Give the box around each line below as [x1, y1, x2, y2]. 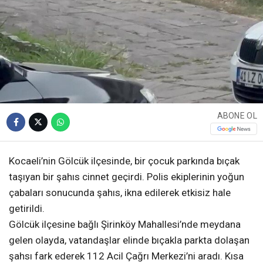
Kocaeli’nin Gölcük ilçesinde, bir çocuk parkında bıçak [9, 155, 240, 167]
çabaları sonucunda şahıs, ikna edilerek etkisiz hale [9, 187, 231, 199]
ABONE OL [217, 110, 257, 120]
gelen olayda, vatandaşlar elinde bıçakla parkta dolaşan [9, 234, 249, 247]
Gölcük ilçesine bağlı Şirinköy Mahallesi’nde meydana [9, 218, 241, 231]
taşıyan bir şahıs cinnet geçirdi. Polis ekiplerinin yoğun [9, 171, 244, 183]
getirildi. [9, 203, 45, 215]
